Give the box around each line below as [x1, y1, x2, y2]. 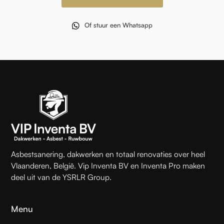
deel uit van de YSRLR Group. [11, 171, 112, 182]
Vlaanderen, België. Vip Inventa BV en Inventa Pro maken [11, 160, 205, 170]
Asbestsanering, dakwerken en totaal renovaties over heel [11, 148, 205, 159]
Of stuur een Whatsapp [84, 21, 152, 29]
